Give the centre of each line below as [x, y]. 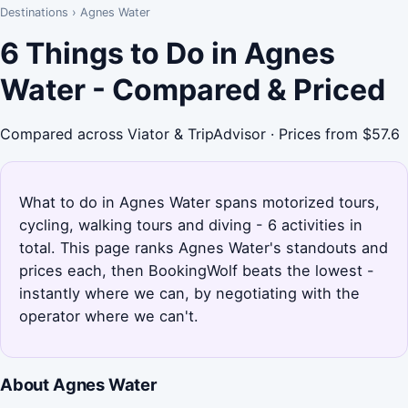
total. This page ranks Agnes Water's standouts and [204, 247]
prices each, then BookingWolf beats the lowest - [197, 270]
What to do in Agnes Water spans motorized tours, [199, 202]
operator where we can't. [109, 316]
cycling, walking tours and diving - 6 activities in [191, 224]
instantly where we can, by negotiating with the [189, 293]
